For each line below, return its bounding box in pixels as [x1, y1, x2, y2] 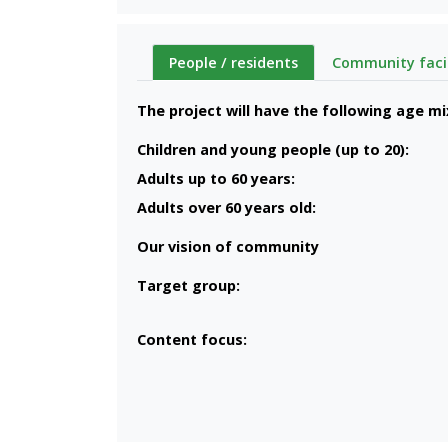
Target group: [137, 275, 240, 295]
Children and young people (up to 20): [137, 139, 409, 159]
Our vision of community [137, 236, 319, 256]
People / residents [169, 52, 298, 72]
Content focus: [137, 329, 247, 349]
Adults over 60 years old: [137, 197, 316, 217]
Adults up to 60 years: [137, 168, 295, 188]
